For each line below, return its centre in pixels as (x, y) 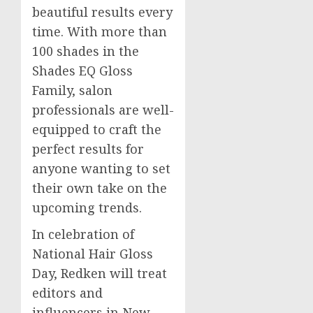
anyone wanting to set (101, 169)
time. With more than (100, 32)
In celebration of (83, 234)
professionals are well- (103, 110)
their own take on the (100, 188)
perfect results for (88, 149)
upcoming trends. (87, 208)
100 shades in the (86, 51)
